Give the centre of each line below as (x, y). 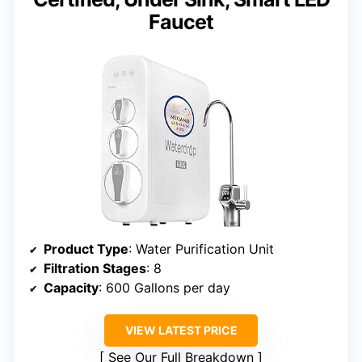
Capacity (71, 288)
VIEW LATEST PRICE (181, 330)
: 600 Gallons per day (164, 288)
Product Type (86, 249)
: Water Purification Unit (201, 249)
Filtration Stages (95, 269)
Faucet (181, 22)
